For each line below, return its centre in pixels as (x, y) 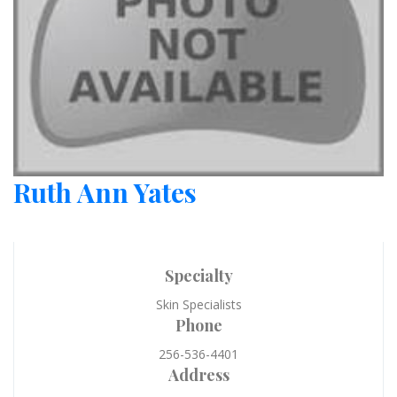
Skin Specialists (198, 305)
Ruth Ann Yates (105, 193)
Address (198, 375)
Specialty (198, 276)
